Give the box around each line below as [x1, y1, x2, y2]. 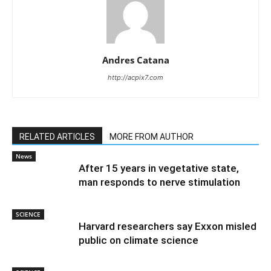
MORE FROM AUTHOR [109, 132, 194, 142]
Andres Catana [102, 54, 169, 67]
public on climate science [79, 234, 198, 247]
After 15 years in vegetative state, [79, 162, 239, 175]
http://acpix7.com [108, 73, 163, 82]
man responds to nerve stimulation [79, 176, 240, 189]
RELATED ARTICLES [19, 132, 95, 142]
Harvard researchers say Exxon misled [79, 220, 256, 233]
